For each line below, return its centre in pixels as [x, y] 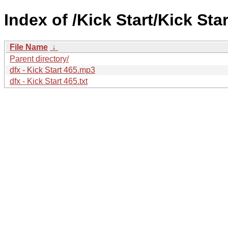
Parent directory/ [39, 59]
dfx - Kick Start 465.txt [49, 81]
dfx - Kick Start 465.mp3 [52, 70]
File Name [29, 47]
